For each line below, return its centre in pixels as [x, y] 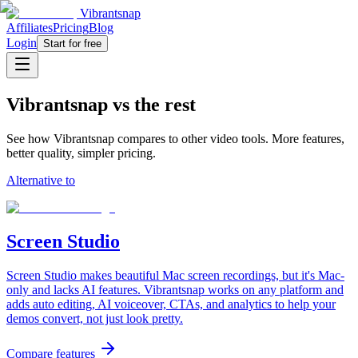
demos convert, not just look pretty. [95, 318]
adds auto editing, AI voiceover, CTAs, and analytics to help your [171, 304]
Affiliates [30, 28]
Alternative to [41, 180]
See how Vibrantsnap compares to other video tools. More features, [175, 138]
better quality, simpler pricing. [81, 153]
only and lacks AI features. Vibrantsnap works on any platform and [175, 289]
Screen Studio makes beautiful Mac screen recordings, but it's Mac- [175, 275]
